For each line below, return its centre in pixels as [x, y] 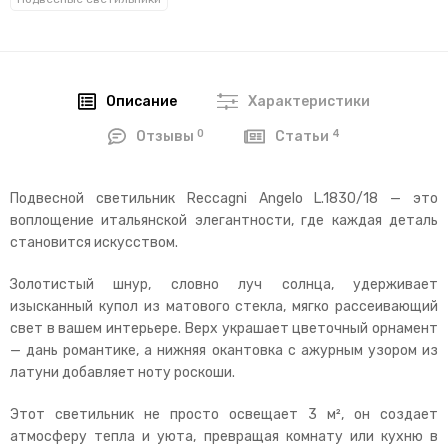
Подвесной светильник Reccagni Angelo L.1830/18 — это [224, 198]
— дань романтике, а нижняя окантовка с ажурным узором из [224, 350]
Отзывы [167, 137]
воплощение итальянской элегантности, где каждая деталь [224, 220]
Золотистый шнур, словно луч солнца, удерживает [224, 284]
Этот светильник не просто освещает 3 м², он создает [224, 414]
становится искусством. [94, 242]
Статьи [304, 137]
